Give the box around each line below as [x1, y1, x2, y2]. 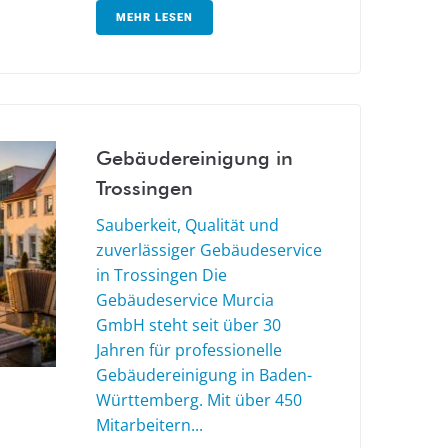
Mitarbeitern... [96, 414, 203, 437]
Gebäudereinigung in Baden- [96, 364, 312, 387]
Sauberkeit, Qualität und [96, 214, 279, 237]
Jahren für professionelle [96, 339, 282, 362]
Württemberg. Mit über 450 [96, 389, 302, 412]
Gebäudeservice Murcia [96, 289, 274, 312]
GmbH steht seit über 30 [96, 314, 281, 337]
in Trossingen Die [96, 264, 227, 287]
